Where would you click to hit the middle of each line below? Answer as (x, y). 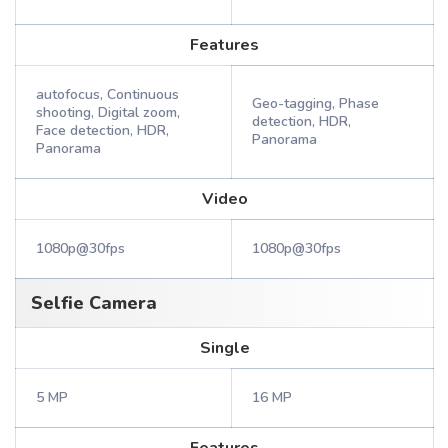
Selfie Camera (94, 303)
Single (224, 348)
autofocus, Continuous (107, 94)
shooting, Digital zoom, (108, 112)
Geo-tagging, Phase (315, 103)
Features (224, 45)
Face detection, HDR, (102, 130)
